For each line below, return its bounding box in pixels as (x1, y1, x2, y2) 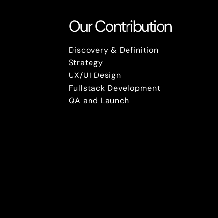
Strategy (68, 57, 103, 68)
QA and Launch (68, 95, 129, 106)
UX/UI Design (68, 70, 121, 80)
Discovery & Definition (68, 45, 159, 55)
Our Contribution (68, 16, 172, 36)
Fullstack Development (68, 83, 161, 93)
